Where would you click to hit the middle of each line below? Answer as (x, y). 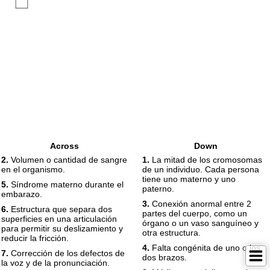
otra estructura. (171, 233)
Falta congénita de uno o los (205, 248)
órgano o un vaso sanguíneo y (200, 223)
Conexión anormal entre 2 (200, 204)
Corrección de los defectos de (67, 253)
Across (64, 146)
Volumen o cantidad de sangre (68, 160)
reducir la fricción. (35, 238)
